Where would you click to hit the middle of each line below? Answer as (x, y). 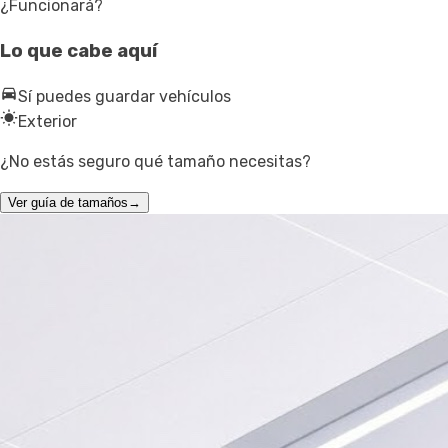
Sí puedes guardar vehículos (124, 96)
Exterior (47, 121)
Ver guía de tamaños (68, 202)
